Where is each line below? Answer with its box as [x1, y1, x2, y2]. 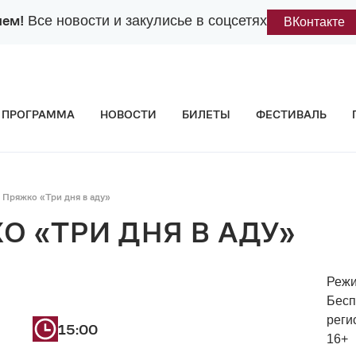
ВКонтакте [284, 15, 345, 29]
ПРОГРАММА [2, 106, 75, 122]
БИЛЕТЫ [182, 106, 230, 122]
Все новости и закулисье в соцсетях [23, 13, 267, 29]
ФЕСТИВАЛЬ [256, 106, 327, 122]
